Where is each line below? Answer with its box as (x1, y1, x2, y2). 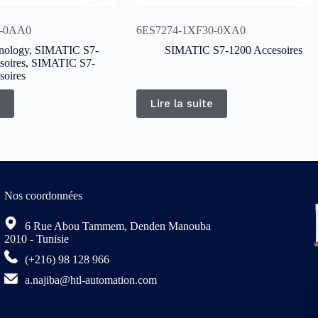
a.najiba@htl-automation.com (21, 274, 157, 287)
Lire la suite (150, 97, 213, 111)
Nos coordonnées (4, 189, 82, 202)
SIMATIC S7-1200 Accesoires (164, 44, 302, 57)
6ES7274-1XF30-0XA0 (136, 24, 246, 37)
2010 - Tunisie (4, 233, 69, 246)
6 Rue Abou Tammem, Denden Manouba (21, 220, 211, 233)
